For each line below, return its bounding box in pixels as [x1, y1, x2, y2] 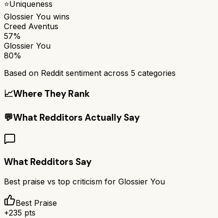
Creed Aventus [4, 21, 58, 31]
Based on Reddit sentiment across [4, 68, 131, 78]
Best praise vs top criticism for [4, 177, 118, 187]
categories [135, 68, 176, 78]
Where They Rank [13, 87, 90, 100]
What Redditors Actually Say [13, 111, 140, 124]
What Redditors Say [4, 155, 91, 168]
